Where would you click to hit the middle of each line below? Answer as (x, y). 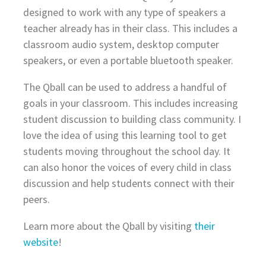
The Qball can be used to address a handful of (125, 87)
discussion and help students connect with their (129, 183)
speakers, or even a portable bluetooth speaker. (128, 60)
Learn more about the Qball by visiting (108, 226)
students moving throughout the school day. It (126, 151)
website (40, 242)
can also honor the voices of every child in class (127, 167)
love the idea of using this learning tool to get (125, 135)
